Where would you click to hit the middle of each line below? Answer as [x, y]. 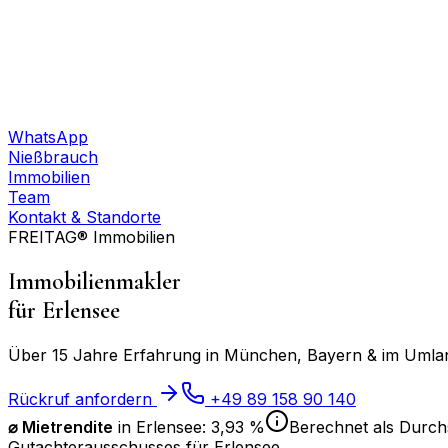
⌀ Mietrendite [60, 426]
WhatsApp [48, 137]
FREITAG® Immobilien [91, 237]
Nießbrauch [53, 157]
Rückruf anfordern [82, 398]
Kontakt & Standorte [84, 217]
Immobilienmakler [94, 281]
